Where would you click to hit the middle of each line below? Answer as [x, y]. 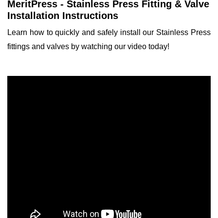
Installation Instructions [63, 16]
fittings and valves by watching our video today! [88, 46]
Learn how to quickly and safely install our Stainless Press [109, 32]
